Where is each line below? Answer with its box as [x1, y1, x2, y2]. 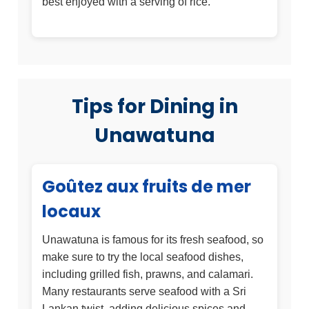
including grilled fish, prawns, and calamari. [42, 268, 253, 281]
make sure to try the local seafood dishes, [42, 251, 243, 263]
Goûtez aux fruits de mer [42, 175, 251, 199]
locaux [42, 200, 101, 223]
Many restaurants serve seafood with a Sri [42, 286, 246, 298]
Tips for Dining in [71, 93, 238, 121]
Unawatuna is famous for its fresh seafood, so [42, 234, 263, 246]
